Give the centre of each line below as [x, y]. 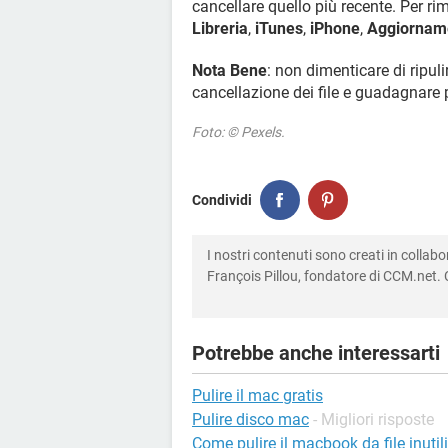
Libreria [220, 28]
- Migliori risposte [373, 419]
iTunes [279, 28]
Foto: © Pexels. [238, 132]
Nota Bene [229, 70]
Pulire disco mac [250, 419]
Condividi [222, 199]
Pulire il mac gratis [257, 395]
